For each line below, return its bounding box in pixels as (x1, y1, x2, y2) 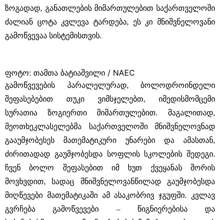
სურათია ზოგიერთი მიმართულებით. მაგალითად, (5, 109, 215, 117)
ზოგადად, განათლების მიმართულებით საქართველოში (5, 4, 215, 12)
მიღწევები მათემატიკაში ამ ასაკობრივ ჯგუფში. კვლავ (5, 191, 215, 199)
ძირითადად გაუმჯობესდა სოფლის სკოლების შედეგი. (5, 150, 215, 158)
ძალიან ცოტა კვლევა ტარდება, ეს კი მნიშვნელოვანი (5, 18, 215, 26)
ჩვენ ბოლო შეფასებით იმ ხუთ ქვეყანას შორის (5, 164, 215, 172)
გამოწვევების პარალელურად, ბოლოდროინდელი (5, 81, 215, 89)
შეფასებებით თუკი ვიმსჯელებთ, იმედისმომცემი (5, 95, 215, 103)
